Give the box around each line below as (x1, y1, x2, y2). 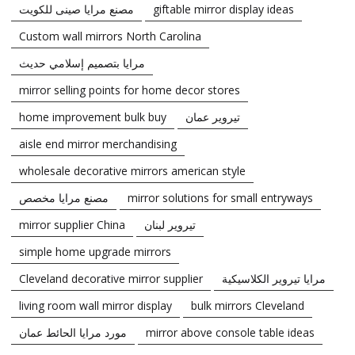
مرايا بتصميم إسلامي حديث (19, 55, 145, 71)
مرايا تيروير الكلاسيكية (222, 270, 326, 286)
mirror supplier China (19, 216, 125, 232)
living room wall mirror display (19, 297, 172, 313)
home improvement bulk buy (19, 109, 166, 124)
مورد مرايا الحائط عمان (19, 324, 127, 340)
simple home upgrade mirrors (19, 243, 171, 259)
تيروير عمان (185, 109, 240, 124)
